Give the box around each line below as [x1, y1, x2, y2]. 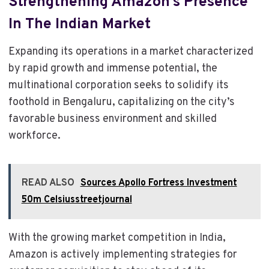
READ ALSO [21, 177, 74, 189]
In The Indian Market [8, 15, 151, 35]
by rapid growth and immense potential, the [8, 61, 217, 76]
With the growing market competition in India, [8, 231, 226, 245]
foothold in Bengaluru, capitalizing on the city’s [8, 95, 235, 109]
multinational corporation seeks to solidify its [8, 78, 229, 92]
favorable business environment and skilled [8, 112, 217, 126]
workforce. [8, 128, 61, 143]
